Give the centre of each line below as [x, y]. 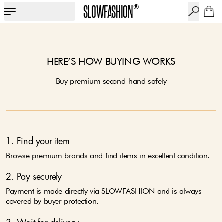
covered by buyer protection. [52, 201]
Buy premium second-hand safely [111, 81]
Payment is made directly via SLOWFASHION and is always [104, 191]
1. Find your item [38, 142]
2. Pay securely [34, 177]
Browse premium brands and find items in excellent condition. [108, 155]
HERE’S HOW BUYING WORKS [111, 61]
